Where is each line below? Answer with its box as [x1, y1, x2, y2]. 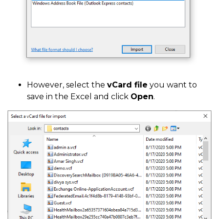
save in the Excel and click [27, 91, 131, 101]
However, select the [27, 80, 107, 89]
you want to [148, 80, 197, 89]
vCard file [107, 80, 148, 89]
